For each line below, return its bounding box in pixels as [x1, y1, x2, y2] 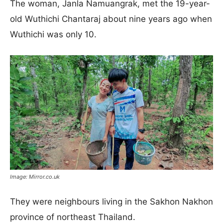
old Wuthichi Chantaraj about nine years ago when [10, 14, 212, 24]
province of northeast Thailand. [10, 212, 135, 222]
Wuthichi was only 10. [10, 29, 97, 39]
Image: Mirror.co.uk [10, 173, 60, 180]
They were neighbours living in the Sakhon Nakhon [10, 196, 213, 207]
